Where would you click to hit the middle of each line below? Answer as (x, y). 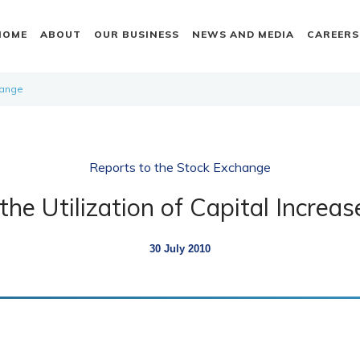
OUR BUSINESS (136, 34)
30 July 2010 (180, 249)
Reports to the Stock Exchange (180, 167)
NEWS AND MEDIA (243, 34)
